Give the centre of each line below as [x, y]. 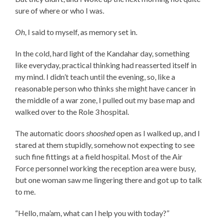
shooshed [101, 133]
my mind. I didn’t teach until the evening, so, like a [95, 76]
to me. [26, 191]
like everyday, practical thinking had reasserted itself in [106, 65]
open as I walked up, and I [158, 133]
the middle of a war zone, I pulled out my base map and [105, 100]
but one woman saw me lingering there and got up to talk [109, 180]
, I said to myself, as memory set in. [82, 32]
